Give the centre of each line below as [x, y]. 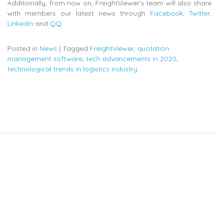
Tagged [76, 48]
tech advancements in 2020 [131, 58]
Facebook [166, 13]
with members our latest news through [79, 13]
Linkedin [20, 23]
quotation [153, 48]
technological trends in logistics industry [72, 69]
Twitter [200, 13]
